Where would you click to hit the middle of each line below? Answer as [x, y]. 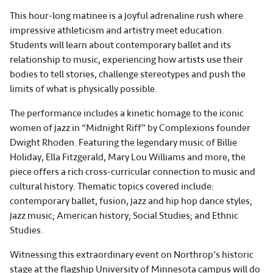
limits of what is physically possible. [84, 89]
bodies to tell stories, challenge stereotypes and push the [128, 74]
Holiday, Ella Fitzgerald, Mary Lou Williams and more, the [128, 157]
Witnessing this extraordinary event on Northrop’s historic [132, 254]
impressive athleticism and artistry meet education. [117, 30]
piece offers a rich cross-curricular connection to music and [133, 172]
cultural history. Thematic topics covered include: [112, 186]
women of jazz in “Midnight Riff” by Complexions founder [130, 128]
